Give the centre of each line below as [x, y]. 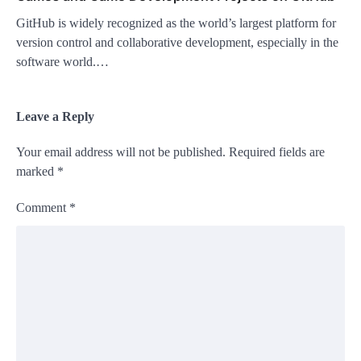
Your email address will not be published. [121, 152]
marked [37, 172]
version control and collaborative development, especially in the [177, 43]
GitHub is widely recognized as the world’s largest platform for [176, 23]
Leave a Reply [55, 117]
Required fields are [277, 152]
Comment [43, 208]
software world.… [62, 62]
